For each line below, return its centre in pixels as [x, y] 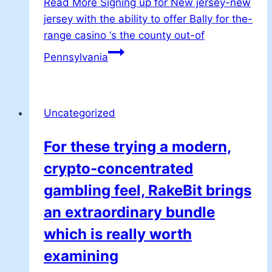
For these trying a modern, [138, 146]
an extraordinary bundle [129, 212]
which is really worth [118, 234]
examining [81, 256]
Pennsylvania [76, 57]
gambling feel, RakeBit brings [148, 190]
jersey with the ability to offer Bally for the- [148, 19]
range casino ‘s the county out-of [124, 35]
